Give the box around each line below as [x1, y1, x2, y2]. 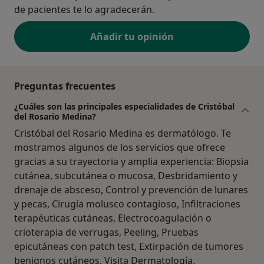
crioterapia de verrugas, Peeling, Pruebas [14, 226, 199, 239]
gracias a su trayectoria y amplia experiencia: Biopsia [14, 155, 249, 169]
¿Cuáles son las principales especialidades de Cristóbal [14, 101, 235, 113]
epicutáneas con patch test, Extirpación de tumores [14, 240, 243, 253]
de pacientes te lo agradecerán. [14, 3, 154, 16]
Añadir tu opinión [90, 30, 174, 44]
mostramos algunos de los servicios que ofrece [14, 141, 225, 154]
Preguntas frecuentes [14, 80, 115, 93]
